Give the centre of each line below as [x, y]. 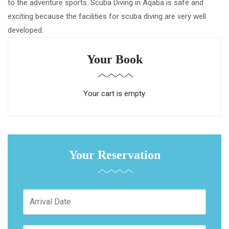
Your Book [114, 60]
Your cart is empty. [114, 94]
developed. [26, 30]
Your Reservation [114, 155]
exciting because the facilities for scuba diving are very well [107, 17]
